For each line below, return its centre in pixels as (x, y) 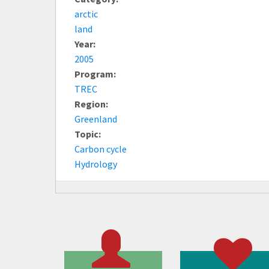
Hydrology (96, 164)
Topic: (89, 134)
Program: (96, 74)
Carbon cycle (101, 149)
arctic (86, 14)
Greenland (96, 119)
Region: (92, 104)
